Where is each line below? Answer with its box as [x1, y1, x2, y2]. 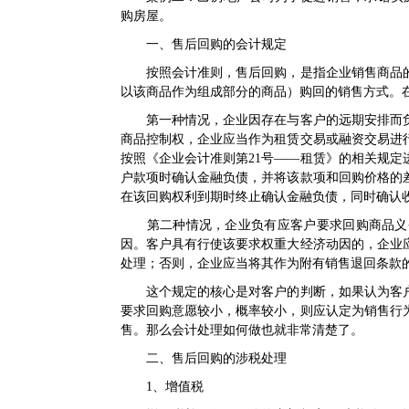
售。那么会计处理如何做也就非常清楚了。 [121, 323, 363, 337]
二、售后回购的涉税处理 [121, 351, 287, 365]
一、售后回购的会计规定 [121, 37, 287, 51]
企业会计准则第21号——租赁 [159, 152, 326, 165]
